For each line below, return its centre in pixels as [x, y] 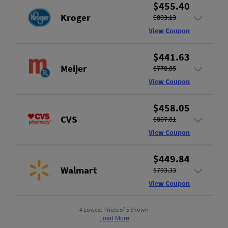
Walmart [79, 170]
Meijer [74, 68]
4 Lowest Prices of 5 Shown [114, 209]
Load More [114, 218]
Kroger [76, 18]
